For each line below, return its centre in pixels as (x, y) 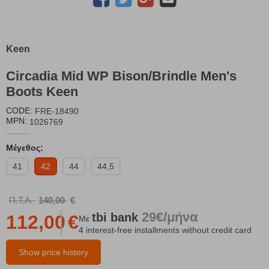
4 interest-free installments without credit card (165, 230)
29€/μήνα (170, 217)
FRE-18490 (57, 111)
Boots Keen (42, 92)
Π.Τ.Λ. (21, 200)
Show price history (53, 252)
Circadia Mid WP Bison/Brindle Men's (121, 76)
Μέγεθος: (25, 147)
